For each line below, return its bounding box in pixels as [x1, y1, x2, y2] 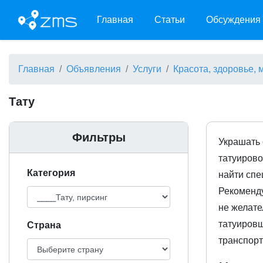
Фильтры [72, 131, 126, 144]
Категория [27, 168, 75, 178]
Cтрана [27, 220, 61, 231]
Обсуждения [206, 15, 261, 25]
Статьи [154, 15, 185, 25]
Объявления [66, 64, 121, 74]
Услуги [133, 64, 161, 74]
